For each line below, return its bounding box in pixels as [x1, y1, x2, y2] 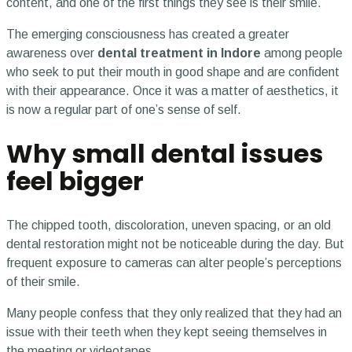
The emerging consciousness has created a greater [6, 27, 289, 41]
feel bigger [6, 163, 144, 200]
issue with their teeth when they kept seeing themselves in [6, 324, 327, 339]
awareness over [6, 46, 97, 60]
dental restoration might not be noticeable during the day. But [6, 236, 344, 251]
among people [261, 46, 343, 60]
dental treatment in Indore [97, 46, 261, 60]
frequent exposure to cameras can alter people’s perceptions [6, 255, 342, 269]
